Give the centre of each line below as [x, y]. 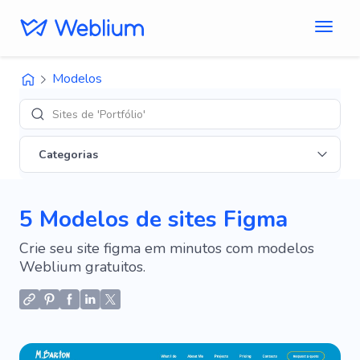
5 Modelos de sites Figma [153, 219]
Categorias [68, 154]
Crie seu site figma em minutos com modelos [167, 248]
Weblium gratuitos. [82, 267]
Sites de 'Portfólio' [99, 114]
